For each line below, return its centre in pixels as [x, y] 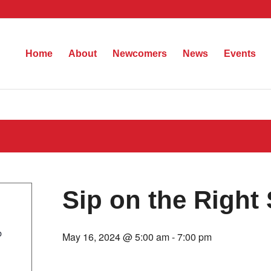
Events [240, 54]
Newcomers [139, 54]
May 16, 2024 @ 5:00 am [116, 237]
